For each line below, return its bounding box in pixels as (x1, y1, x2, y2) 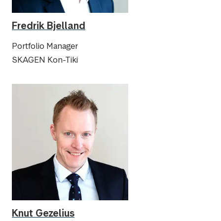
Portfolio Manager (12, 40, 78, 51)
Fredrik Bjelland (12, 19, 85, 32)
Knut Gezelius (12, 207, 74, 220)
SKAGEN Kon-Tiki (12, 54, 78, 65)
